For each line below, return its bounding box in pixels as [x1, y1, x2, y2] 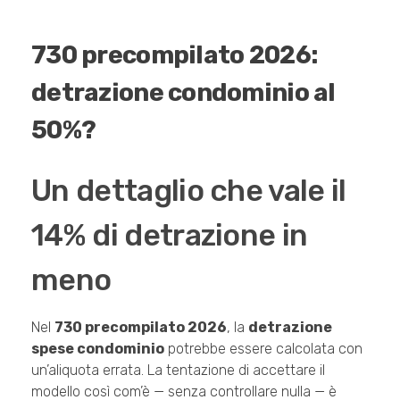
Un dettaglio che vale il [31, 172, 346, 208]
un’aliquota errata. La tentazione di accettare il [31, 362, 325, 379]
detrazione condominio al [31, 77, 336, 107]
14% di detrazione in [31, 217, 308, 253]
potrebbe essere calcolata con [164, 340, 362, 358]
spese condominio [31, 340, 164, 358]
